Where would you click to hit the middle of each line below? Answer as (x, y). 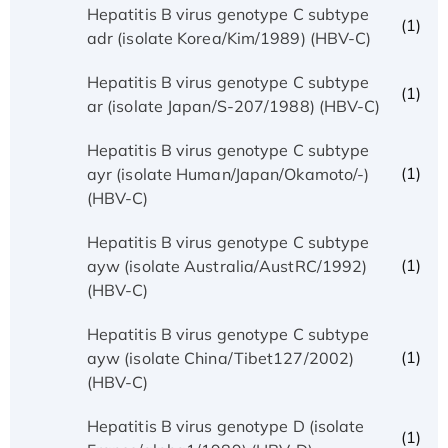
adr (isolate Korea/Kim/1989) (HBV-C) (229, 37)
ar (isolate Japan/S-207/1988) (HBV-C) (233, 105)
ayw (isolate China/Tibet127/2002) (220, 357)
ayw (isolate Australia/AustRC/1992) (227, 265)
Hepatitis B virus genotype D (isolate (225, 425)
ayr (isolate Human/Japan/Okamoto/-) (228, 173)
